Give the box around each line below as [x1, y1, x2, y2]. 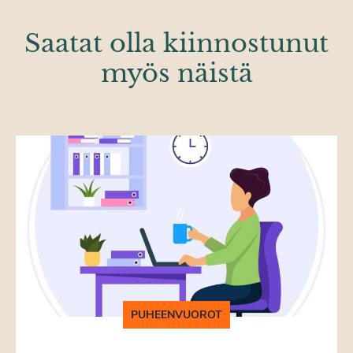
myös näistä [100, 58, 253, 89]
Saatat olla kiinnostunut [24, 28, 329, 59]
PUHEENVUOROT [131, 307, 222, 323]
